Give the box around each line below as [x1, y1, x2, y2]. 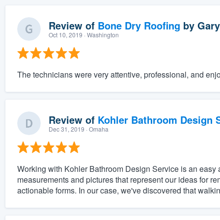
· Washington [82, 30, 119, 39]
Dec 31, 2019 [48, 125, 84, 134]
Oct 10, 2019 [48, 30, 82, 39]
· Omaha [84, 125, 109, 134]
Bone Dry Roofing [97, 18, 180, 33]
